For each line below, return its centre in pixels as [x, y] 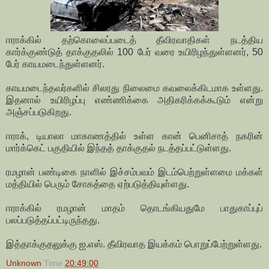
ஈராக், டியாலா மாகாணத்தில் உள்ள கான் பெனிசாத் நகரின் [134, 136]
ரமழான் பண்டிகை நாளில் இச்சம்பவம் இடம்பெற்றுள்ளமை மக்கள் [134, 172]
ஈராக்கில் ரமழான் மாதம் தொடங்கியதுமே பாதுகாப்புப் [134, 208]
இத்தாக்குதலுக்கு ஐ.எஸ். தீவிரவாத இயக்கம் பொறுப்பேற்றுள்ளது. [134, 244]
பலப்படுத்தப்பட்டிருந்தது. [53, 220]
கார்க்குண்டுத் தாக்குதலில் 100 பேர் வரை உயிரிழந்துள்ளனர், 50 [134, 52]
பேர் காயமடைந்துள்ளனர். [55, 64]
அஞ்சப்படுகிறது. [39, 112]
